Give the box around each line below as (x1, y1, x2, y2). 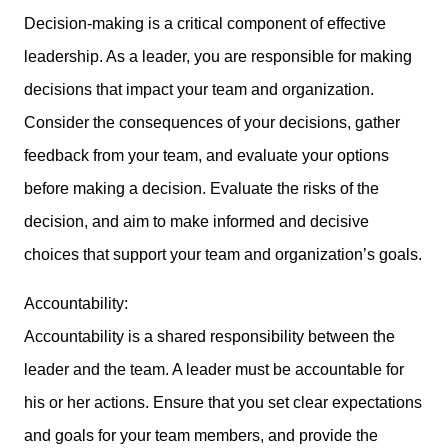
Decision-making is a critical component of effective (24, 15, 386, 33)
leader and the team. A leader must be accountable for (24, 361, 404, 379)
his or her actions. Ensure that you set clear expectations (24, 394, 422, 412)
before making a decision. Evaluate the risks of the (24, 180, 379, 198)
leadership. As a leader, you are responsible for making (24, 48, 412, 66)
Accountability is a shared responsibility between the (24, 328, 395, 346)
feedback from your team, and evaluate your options (24, 147, 389, 165)
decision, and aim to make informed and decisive (24, 213, 369, 231)
